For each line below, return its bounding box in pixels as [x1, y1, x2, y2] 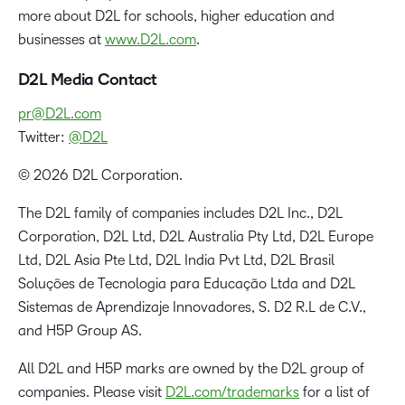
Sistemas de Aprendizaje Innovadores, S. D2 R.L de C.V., [18, 299, 366, 316]
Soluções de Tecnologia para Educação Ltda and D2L [18, 276, 355, 292]
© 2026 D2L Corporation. [18, 167, 183, 184]
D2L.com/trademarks [165, 384, 299, 400]
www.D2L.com [105, 32, 196, 48]
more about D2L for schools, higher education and [18, 8, 334, 24]
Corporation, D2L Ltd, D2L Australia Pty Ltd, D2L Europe [18, 229, 373, 245]
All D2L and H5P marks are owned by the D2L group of [18, 361, 364, 377]
